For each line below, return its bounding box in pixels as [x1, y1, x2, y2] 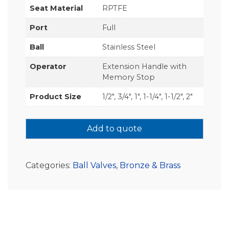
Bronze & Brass [120, 161, 180, 171]
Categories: [26, 161, 73, 171]
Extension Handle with [102, 61, 187, 71]
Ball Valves [73, 161, 116, 171]
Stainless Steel [102, 42, 155, 52]
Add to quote [87, 124, 142, 134]
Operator [30, 61, 66, 71]
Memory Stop [102, 72, 155, 82]
